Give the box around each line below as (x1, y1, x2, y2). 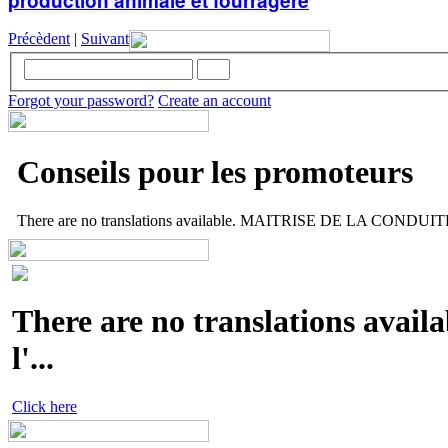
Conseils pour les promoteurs (17, 153, 413, 190)
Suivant (81, 29, 129, 47)
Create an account (158, 92, 271, 110)
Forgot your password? (8, 92, 154, 110)
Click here (12, 398, 77, 416)
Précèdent (8, 29, 70, 47)
